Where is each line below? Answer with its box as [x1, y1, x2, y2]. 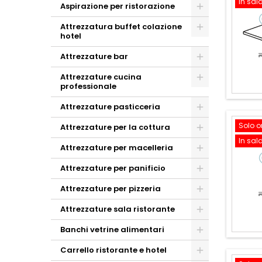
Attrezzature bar [60, 51, 128, 62]
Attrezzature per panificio [60, 163, 166, 174]
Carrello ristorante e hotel [60, 244, 167, 256]
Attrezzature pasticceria [60, 101, 160, 112]
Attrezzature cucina [60, 71, 142, 82]
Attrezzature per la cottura [60, 122, 170, 133]
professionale [60, 81, 116, 92]
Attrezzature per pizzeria [60, 183, 161, 194]
